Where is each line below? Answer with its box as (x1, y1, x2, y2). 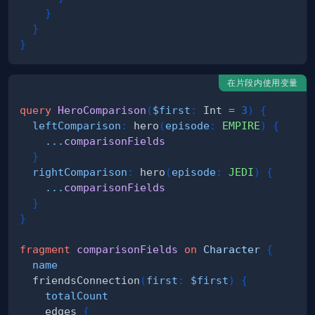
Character (203, 243, 260, 256)
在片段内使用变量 (227, 77, 298, 89)
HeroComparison (58, 104, 146, 117)
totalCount (45, 290, 108, 302)
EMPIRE (222, 120, 260, 132)
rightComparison (32, 166, 127, 179)
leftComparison (32, 120, 121, 132)
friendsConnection (32, 274, 140, 287)
